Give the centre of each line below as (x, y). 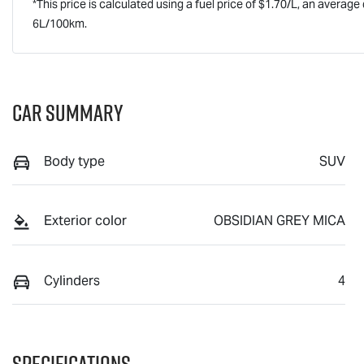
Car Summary (68, 112)
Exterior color (85, 221)
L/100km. (63, 23)
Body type (74, 161)
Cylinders (72, 280)
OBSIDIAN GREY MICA (279, 221)
